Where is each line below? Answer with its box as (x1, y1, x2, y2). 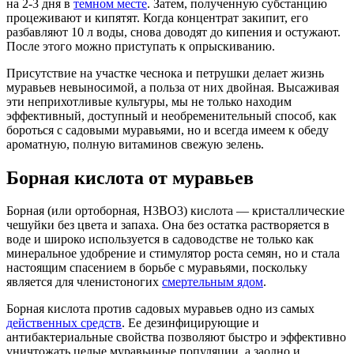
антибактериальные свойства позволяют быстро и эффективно (6, 330, 346, 345)
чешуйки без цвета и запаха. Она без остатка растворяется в (6, 218, 330, 232)
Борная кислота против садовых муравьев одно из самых (6, 302, 314, 316)
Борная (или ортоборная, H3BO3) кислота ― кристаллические (6, 204, 345, 218)
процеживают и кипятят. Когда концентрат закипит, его (6, 10, 308, 24)
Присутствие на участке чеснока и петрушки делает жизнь (6, 66, 324, 80)
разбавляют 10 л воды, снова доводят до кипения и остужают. (6, 24, 341, 39)
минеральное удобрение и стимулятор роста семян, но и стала (6, 247, 340, 261)
